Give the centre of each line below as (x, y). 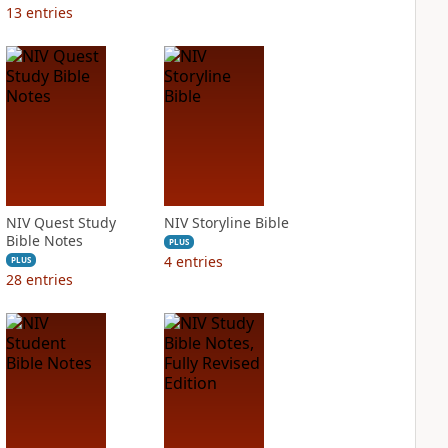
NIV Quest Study (60, 222)
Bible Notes (44, 240)
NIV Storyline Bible (226, 222)
